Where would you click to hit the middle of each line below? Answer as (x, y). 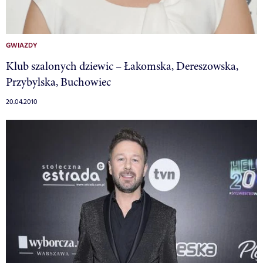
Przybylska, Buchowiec (58, 82)
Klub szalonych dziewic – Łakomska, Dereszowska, (122, 66)
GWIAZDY (21, 46)
